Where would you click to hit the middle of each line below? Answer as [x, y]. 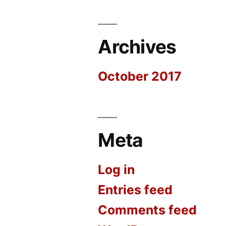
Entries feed [135, 189]
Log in [117, 169]
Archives [137, 46]
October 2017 [140, 76]
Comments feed [148, 210]
